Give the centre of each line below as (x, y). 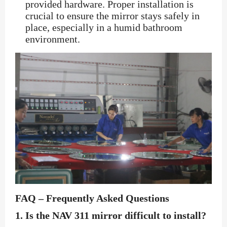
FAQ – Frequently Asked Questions (92, 198)
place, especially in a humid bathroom (104, 28)
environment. (53, 39)
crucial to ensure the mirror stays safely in (112, 16)
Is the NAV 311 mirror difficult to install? (116, 216)
